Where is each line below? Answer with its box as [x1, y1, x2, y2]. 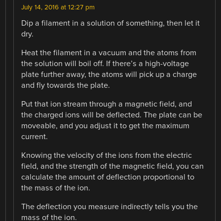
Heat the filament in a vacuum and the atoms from [21, 47, 197, 58]
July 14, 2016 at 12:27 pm [21, 3, 95, 11]
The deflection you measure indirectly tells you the [21, 202, 198, 212]
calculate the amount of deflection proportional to [21, 172, 195, 183]
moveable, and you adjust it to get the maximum [21, 120, 190, 131]
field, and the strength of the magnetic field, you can [21, 161, 204, 172]
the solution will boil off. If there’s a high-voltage [21, 58, 189, 69]
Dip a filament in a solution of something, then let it [21, 18, 200, 28]
